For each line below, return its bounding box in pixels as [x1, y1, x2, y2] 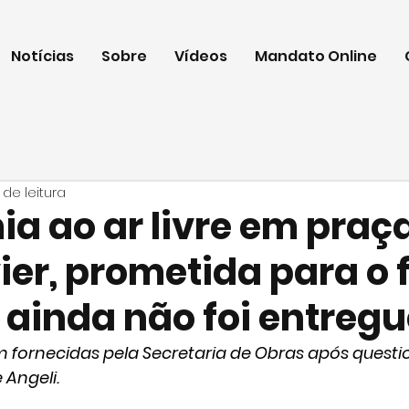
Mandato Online [254, 46, 377, 67]
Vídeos [173, 46, 227, 67]
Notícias [10, 46, 74, 67]
